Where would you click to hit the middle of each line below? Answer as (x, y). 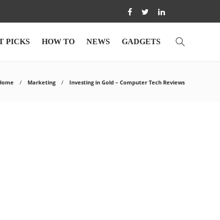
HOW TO (58, 41)
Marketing (41, 82)
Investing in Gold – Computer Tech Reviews (127, 82)
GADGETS (141, 41)
